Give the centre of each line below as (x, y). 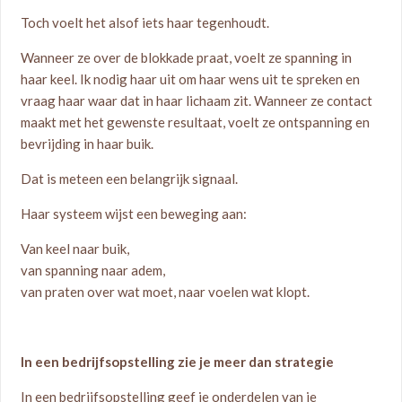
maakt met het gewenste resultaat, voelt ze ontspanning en (196, 122)
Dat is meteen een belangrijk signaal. (130, 179)
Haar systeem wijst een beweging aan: (134, 214)
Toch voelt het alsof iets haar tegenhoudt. (145, 22)
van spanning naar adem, (93, 270)
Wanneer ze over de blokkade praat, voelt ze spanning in (187, 57)
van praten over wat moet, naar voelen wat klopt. (166, 292)
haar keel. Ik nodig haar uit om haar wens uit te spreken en (191, 79)
